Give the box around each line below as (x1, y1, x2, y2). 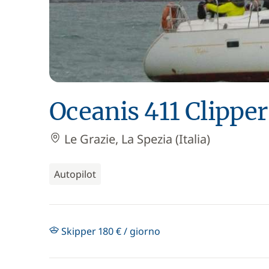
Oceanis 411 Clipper (49, 97, 268, 127)
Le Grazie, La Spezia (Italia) (61, 131, 210, 147)
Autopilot (54, 168, 96, 181)
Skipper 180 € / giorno (59, 225, 160, 238)
